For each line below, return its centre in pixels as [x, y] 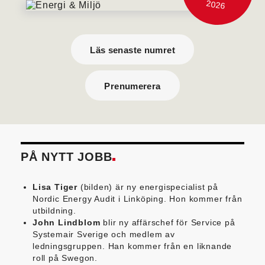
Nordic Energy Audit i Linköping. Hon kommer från [138, 198]
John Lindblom [67, 222]
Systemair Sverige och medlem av [104, 234]
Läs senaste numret [132, 50]
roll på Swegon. [65, 258]
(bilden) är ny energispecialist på [149, 187]
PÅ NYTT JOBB [67, 156]
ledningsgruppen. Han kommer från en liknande [132, 246]
